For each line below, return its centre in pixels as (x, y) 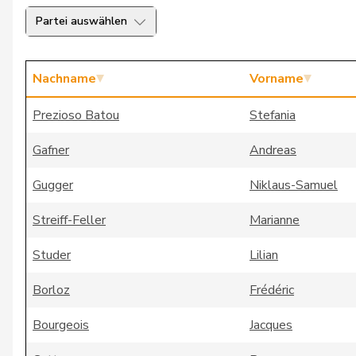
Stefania (273, 115)
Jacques (271, 325)
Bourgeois (61, 325)
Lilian (264, 255)
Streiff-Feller (69, 220)
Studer (52, 255)
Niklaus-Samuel (294, 185)
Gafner (51, 150)
